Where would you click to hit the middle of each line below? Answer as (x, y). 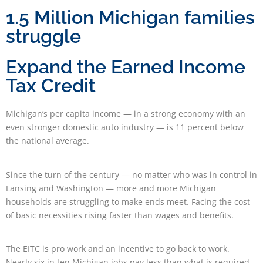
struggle (43, 36)
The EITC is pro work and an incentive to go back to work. (118, 248)
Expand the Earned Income (126, 67)
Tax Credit (51, 86)
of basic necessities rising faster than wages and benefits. (121, 215)
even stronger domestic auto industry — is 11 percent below (125, 127)
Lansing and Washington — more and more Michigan (111, 188)
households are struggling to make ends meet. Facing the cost (128, 201)
